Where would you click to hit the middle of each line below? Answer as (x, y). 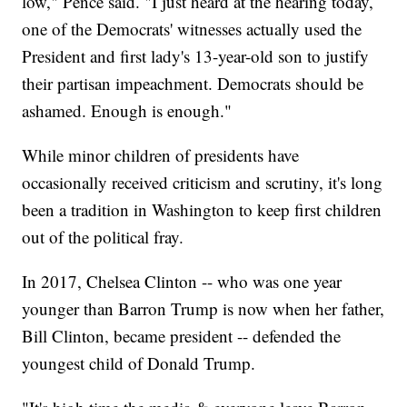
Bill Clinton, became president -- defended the (182, 336)
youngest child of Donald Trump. (139, 363)
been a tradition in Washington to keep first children (202, 210)
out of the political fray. (103, 237)
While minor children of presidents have (161, 155)
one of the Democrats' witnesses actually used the (192, 29)
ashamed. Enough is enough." (127, 111)
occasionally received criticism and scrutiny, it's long (203, 183)
